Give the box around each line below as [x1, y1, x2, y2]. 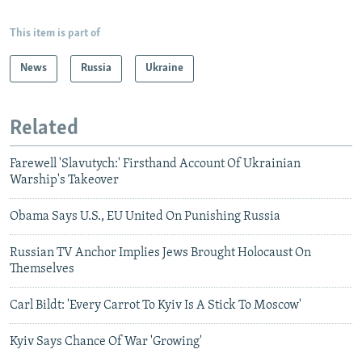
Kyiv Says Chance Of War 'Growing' [10, 335, 202, 349]
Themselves [10, 263, 74, 276]
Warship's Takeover [10, 174, 119, 187]
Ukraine [145, 61, 183, 74]
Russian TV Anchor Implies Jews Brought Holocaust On [10, 246, 311, 260]
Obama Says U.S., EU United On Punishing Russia [10, 210, 280, 224]
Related [10, 117, 78, 140]
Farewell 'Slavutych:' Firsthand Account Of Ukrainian [10, 158, 301, 171]
